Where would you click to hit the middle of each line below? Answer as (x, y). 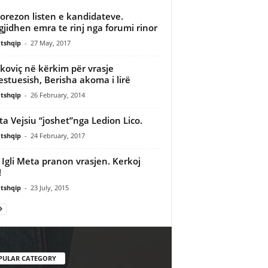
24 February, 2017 (57, 135)
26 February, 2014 (57, 95)
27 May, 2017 (50, 42)
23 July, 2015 (49, 187)
